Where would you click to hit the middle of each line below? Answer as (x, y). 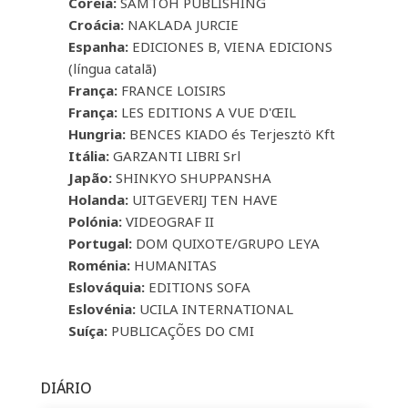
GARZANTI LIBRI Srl (174, 155)
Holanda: (98, 199)
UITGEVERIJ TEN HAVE (203, 199)
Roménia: (99, 265)
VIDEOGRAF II (168, 221)
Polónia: (95, 221)
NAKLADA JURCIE (181, 24)
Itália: (88, 155)
